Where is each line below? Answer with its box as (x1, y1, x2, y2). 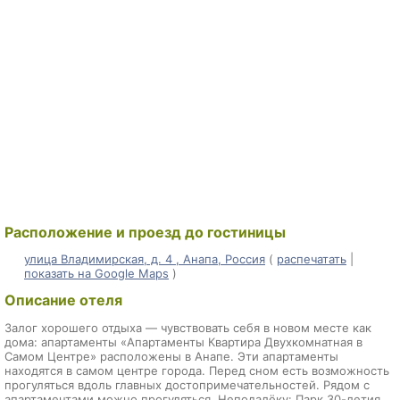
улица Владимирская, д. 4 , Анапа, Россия (24, 252, 265, 267)
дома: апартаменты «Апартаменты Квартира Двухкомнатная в (4, 335, 362, 350)
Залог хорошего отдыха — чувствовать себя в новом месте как (4, 321, 371, 336)
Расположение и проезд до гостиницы (4, 223, 286, 241)
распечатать (277, 252, 346, 267)
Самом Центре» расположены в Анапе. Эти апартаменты (4, 349, 338, 364)
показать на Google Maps (24, 266, 169, 281)
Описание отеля (4, 292, 122, 310)
